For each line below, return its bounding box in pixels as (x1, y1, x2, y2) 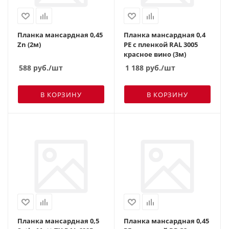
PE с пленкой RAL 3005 (124, 39, 198, 49)
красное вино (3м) (124, 49, 186, 59)
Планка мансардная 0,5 (17, 216, 99, 225)
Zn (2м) (17, 39, 41, 49)
